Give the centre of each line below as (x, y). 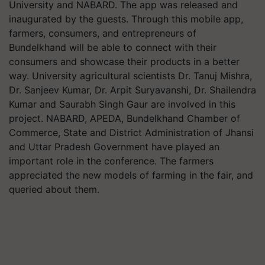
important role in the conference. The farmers (111, 161)
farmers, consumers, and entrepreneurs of (103, 33)
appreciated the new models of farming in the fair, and (131, 175)
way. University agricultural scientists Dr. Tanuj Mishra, (130, 76)
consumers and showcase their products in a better (124, 62)
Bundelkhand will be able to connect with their (113, 48)
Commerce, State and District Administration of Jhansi (131, 133)
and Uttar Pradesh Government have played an (114, 147)
